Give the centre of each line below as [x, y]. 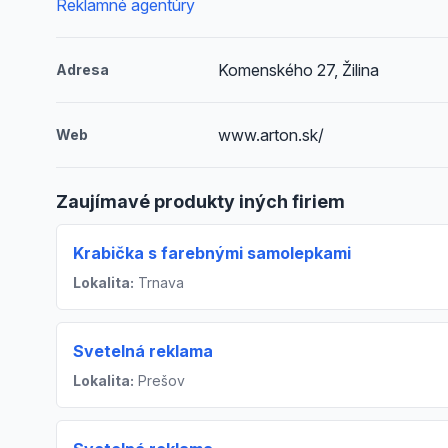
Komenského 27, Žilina [299, 70]
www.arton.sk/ [271, 135]
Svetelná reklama [143, 351]
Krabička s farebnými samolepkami [212, 253]
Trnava [159, 282]
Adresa [82, 69]
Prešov [159, 380]
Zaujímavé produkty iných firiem [200, 201]
